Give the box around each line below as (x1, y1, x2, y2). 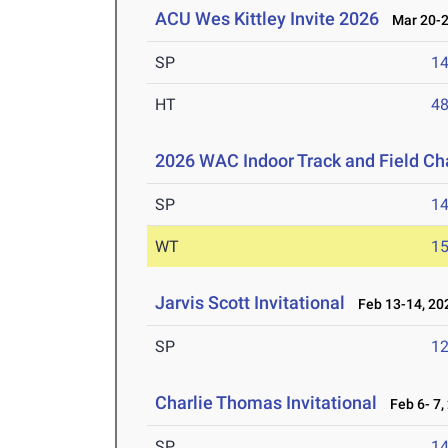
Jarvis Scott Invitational (155, 292, 346, 314)
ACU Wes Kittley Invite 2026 (155, 8, 380, 30)
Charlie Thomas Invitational (155, 392, 378, 414)
